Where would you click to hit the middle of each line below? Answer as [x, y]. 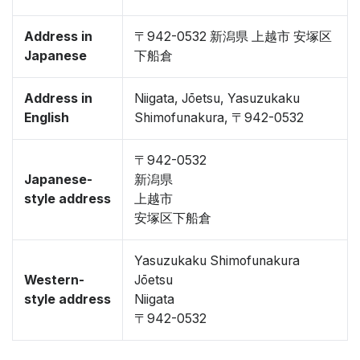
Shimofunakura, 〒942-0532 [219, 118]
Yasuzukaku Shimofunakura [217, 261]
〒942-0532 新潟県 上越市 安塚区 [233, 37]
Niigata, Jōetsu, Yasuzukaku [217, 98]
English [47, 118]
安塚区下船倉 [173, 218]
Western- [54, 280]
